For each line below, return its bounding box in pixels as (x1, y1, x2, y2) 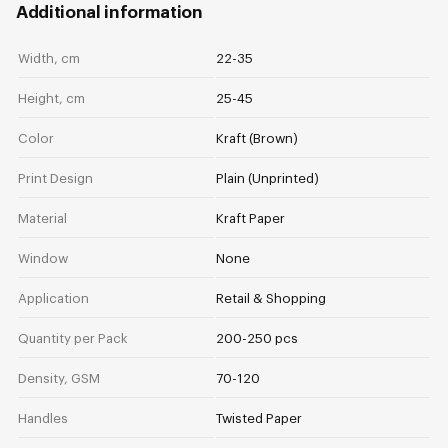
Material (18, 211, 67, 225)
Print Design (18, 171, 93, 185)
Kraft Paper (216, 211, 285, 225)
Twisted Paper (216, 411, 302, 425)
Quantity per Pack (18, 331, 128, 345)
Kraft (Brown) (216, 131, 298, 145)
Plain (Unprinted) (216, 171, 319, 185)
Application (18, 291, 89, 305)
